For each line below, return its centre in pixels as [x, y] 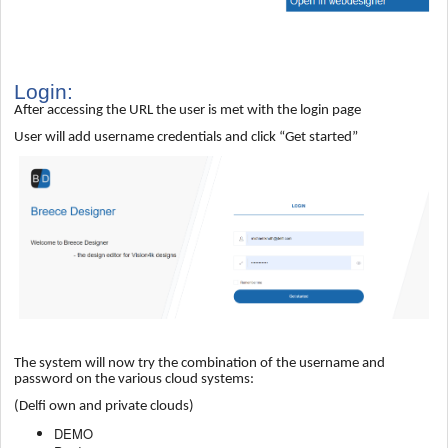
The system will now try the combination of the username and [199, 363]
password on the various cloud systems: [134, 379]
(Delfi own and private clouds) [104, 406]
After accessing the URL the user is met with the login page [187, 111]
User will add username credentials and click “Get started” [186, 137]
